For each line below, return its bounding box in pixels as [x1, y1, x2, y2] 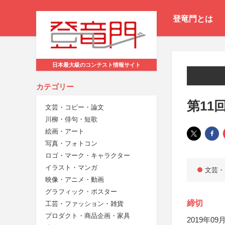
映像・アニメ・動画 [45, 176, 104, 184]
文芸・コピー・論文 [45, 103, 104, 111]
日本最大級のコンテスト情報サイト [52, 62, 141, 68]
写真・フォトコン [45, 140, 97, 148]
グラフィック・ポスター [45, 188, 117, 196]
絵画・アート [45, 128, 84, 136]
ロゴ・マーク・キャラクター [45, 152, 130, 160]
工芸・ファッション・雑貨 [45, 200, 124, 208]
